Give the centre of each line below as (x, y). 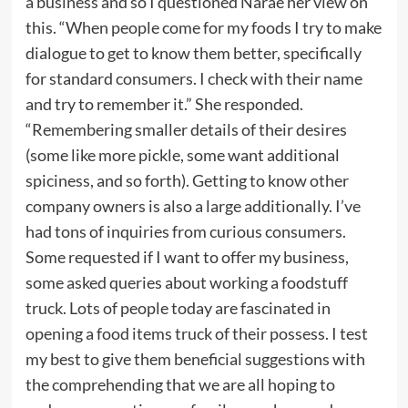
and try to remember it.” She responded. (164, 103)
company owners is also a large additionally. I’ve (193, 205)
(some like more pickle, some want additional (182, 154)
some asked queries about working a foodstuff (186, 282)
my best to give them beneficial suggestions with (195, 358)
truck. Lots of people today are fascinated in (178, 307)
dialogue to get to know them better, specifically (193, 52)
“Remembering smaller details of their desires (186, 129)
